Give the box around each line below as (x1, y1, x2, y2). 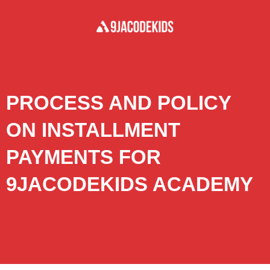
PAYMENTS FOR (6, 145, 161, 168)
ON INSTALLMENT (6, 118, 180, 141)
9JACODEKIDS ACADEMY (6, 172, 253, 195)
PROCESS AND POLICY (6, 91, 231, 114)
